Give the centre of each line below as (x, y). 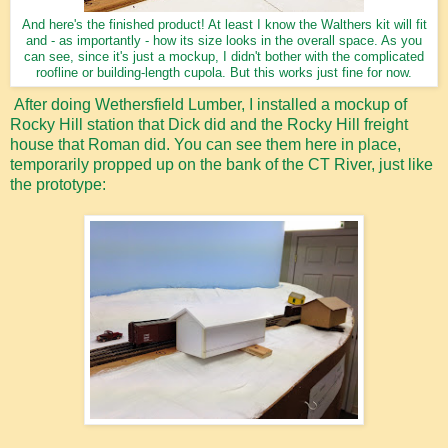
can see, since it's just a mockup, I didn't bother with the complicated (224, 56)
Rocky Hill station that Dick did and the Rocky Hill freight (209, 124)
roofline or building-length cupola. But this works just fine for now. (224, 72)
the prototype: (58, 184)
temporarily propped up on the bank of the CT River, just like (221, 164)
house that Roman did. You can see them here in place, (205, 144)
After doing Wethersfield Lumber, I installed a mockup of (208, 104)
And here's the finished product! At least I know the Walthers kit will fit (224, 24)
